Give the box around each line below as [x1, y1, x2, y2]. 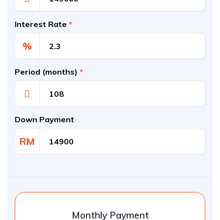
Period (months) [15, 67, 80, 77]
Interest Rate [15, 19, 69, 29]
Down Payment [15, 114, 74, 124]
